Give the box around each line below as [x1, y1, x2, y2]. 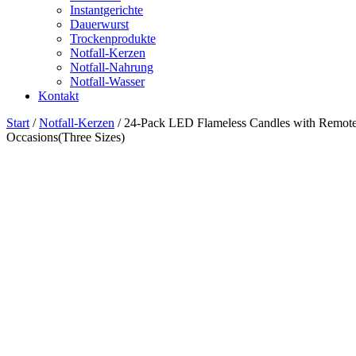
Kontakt [38, 89, 79, 103]
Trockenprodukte [70, 32, 156, 45]
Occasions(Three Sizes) [6, 130, 125, 144]
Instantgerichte [70, 3, 143, 17]
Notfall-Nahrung [70, 60, 153, 74]
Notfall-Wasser [70, 75, 145, 88]
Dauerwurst [70, 17, 129, 31]
